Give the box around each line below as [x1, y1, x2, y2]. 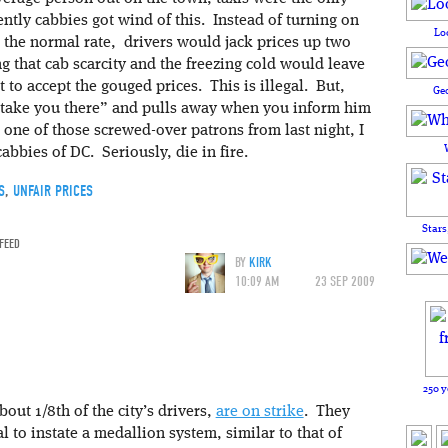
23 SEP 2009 [315, 272, 375, 290]
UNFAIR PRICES [12, 181, 93, 200]
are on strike [215, 404, 304, 421]
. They [303, 404, 350, 421]
